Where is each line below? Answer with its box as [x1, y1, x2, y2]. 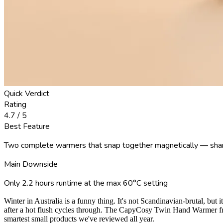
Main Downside [4, 158, 58, 170]
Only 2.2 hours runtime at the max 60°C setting [4, 177, 168, 189]
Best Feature [4, 120, 50, 132]
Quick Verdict [4, 88, 49, 99]
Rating [4, 99, 26, 110]
